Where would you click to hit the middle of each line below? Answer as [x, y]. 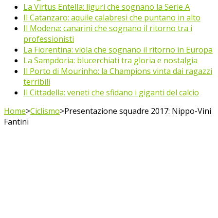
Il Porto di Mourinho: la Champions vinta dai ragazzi [118, 71]
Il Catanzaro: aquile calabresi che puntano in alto [112, 18]
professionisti [49, 39]
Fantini [16, 122]
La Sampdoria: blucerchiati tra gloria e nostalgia [110, 60]
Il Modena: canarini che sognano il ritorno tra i [108, 28]
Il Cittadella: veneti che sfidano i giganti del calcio [111, 92]
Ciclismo [45, 111]
